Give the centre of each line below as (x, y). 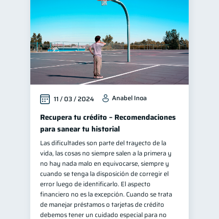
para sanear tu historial (80, 129)
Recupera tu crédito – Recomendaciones (108, 117)
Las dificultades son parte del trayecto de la (103, 143)
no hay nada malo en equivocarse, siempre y (105, 164)
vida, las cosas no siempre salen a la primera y (106, 153)
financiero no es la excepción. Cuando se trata (106, 194)
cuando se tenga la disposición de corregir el (104, 174)
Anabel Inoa (129, 98)
